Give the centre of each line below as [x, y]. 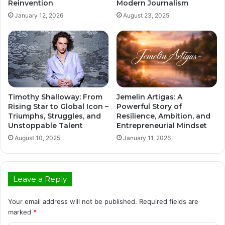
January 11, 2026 [147, 138]
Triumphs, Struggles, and [54, 116]
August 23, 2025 [146, 16]
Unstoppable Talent [45, 125]
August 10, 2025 [37, 138]
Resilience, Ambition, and [163, 116]
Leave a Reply [40, 179]
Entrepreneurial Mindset [162, 125]
